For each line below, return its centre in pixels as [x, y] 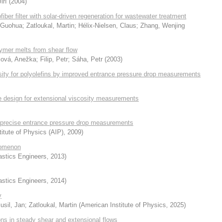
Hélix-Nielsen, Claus [107, 26]
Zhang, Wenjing [163, 26]
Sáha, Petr [87, 59]
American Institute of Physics [123, 205]
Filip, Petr [54, 59]
